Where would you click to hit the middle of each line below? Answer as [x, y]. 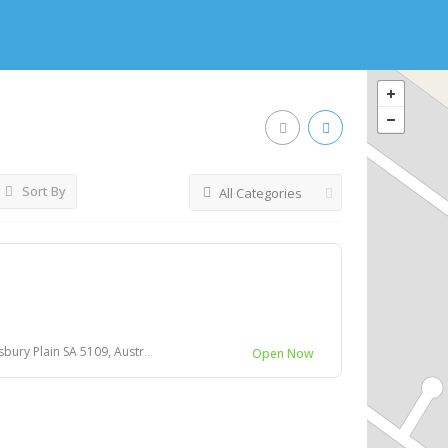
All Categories [260, 193]
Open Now [283, 353]
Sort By [42, 191]
